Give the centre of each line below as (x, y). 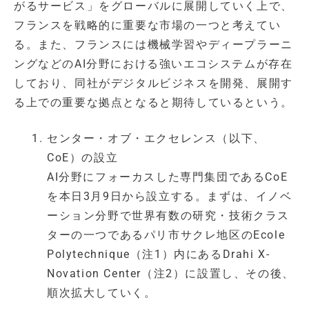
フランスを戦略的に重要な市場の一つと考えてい (148, 26)
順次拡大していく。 (102, 293)
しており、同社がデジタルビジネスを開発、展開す (153, 83)
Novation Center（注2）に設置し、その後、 (171, 274)
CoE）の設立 (83, 158)
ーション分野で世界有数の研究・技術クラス (168, 216)
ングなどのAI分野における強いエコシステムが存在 (153, 64)
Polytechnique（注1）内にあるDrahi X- (159, 255)
